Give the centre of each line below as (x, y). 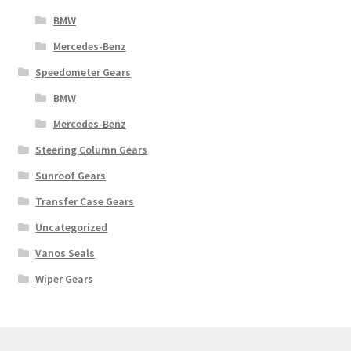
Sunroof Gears (71, 176)
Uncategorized (72, 228)
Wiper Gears (65, 279)
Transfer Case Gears (85, 202)
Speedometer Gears (83, 72)
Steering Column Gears (92, 150)
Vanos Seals (65, 253)
